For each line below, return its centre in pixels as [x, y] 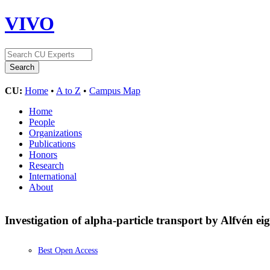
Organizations [55, 133]
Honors [43, 154]
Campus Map [115, 90]
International [53, 176]
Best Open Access [68, 251]
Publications [52, 143]
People [42, 122]
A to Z [68, 90]
